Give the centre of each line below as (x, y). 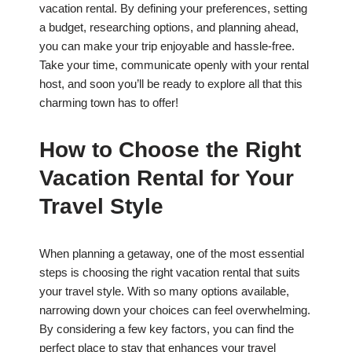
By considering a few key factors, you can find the (167, 329)
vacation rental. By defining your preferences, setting (173, 9)
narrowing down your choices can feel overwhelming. (175, 310)
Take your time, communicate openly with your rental (174, 65)
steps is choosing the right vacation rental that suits (170, 273)
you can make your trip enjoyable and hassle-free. (167, 46)
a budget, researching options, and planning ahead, (169, 27)
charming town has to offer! (109, 103)
